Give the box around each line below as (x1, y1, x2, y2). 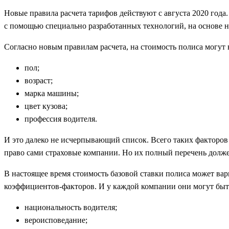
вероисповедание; (25, 215, 87, 224)
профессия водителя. (25, 114, 97, 123)
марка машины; (25, 88, 79, 98)
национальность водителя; (25, 202, 117, 212)
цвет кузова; (25, 101, 67, 110)
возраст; (25, 76, 53, 85)
